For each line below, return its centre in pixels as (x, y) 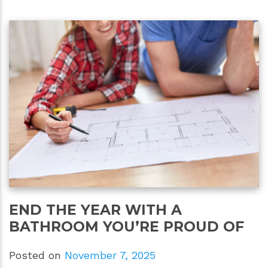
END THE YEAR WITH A (95, 209)
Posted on (37, 255)
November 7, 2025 (110, 255)
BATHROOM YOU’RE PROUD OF (127, 226)
